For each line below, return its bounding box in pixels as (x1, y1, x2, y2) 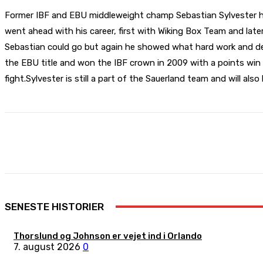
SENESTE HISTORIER (5, 201, 104, 213)
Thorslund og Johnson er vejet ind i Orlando (14, 231, 202, 241)
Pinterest (230, 139, 261, 147)
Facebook (117, 139, 149, 147)
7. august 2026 (14, 241, 80, 252)
